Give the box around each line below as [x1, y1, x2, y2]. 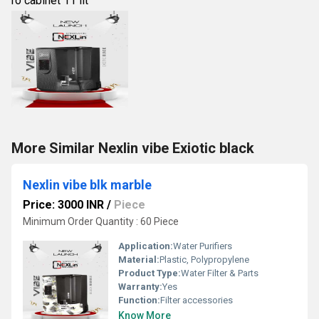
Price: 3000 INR [23, 198, 104, 211]
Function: [118, 295, 160, 305]
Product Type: [118, 268, 181, 278]
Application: [118, 241, 173, 251]
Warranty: [118, 281, 162, 292]
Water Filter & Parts [181, 268, 258, 278]
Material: [118, 254, 159, 265]
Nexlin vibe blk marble [23, 177, 152, 192]
